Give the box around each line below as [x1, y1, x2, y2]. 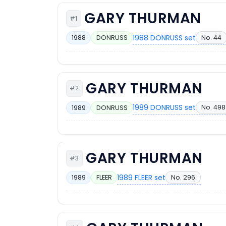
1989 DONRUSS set [133, 102, 196, 113]
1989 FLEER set [117, 172, 166, 183]
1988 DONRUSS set [133, 32, 196, 43]
